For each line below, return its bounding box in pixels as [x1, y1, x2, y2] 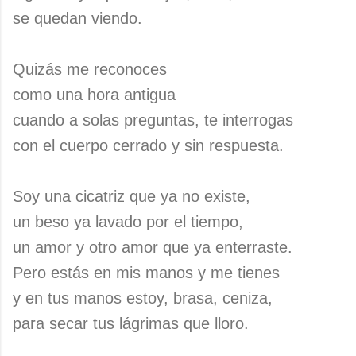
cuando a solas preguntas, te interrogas [13, 111, 293, 129]
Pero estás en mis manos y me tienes [13, 264, 280, 281]
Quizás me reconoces [13, 60, 167, 78]
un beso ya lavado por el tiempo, [13, 213, 243, 230]
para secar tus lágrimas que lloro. [13, 315, 249, 332]
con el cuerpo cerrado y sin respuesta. [13, 137, 284, 154]
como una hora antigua [13, 86, 176, 103]
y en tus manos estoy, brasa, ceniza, [13, 289, 273, 307]
